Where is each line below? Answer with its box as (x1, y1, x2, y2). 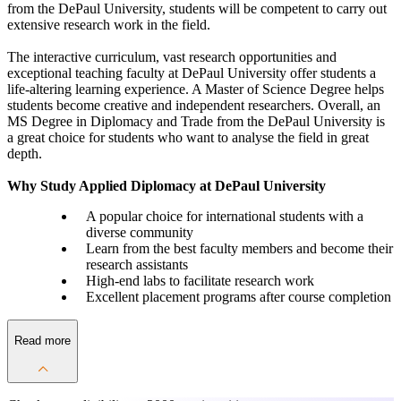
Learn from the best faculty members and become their (85, 241, 393, 257)
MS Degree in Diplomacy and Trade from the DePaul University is (7, 114, 385, 130)
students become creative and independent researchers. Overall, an (7, 98, 380, 114)
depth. (7, 146, 42, 162)
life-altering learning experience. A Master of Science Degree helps (7, 81, 384, 98)
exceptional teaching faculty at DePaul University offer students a (7, 65, 376, 81)
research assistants (85, 257, 188, 273)
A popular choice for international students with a (85, 209, 363, 225)
